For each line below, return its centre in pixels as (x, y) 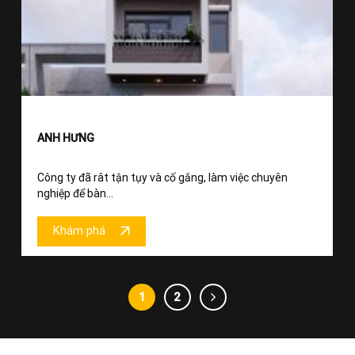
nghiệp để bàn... (75, 193)
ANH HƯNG (66, 137)
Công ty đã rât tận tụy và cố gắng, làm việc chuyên (162, 177)
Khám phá (79, 231)
